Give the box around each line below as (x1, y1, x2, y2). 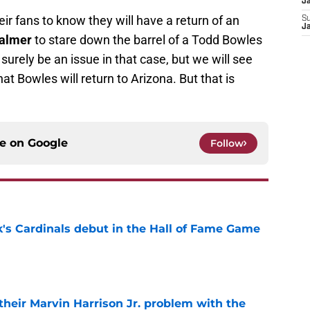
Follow (210, 137, 244, 150)
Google (28, 136, 68, 150)
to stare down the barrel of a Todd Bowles (32, 33, 262, 48)
